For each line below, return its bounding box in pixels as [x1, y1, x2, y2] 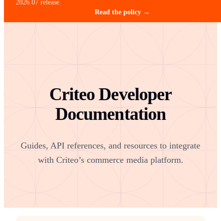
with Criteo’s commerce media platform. [37, 154, 184, 165]
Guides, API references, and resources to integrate [21, 140, 200, 150]
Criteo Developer [49, 84, 172, 104]
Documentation [55, 104, 166, 124]
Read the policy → [95, 8, 150, 16]
